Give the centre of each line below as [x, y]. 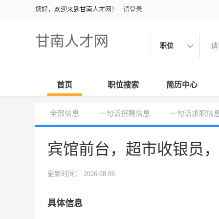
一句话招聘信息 [124, 113]
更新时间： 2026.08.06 [81, 174]
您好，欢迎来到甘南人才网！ [77, 9]
